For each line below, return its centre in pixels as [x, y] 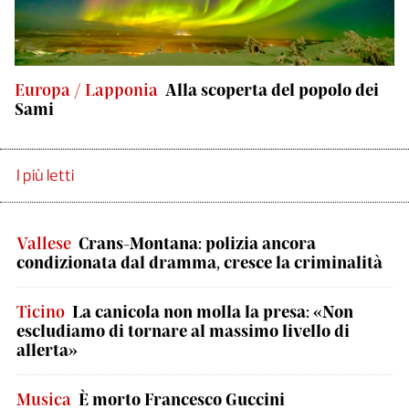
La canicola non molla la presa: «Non [213, 311]
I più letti [45, 175]
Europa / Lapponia [86, 89]
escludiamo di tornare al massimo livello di [183, 330]
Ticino [41, 311]
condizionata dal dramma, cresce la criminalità [199, 262]
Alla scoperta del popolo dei [272, 89]
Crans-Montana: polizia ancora [197, 243]
